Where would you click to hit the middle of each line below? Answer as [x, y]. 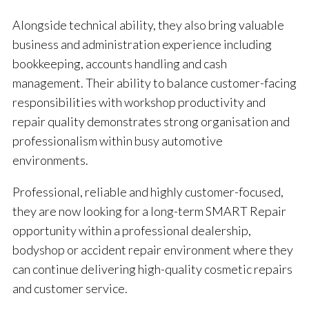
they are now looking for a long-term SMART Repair [149, 211]
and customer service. [70, 289]
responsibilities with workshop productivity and [139, 102]
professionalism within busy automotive [118, 141]
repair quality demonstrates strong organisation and [151, 122]
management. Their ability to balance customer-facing [154, 83]
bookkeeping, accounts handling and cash [120, 64]
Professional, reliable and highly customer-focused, [148, 192]
